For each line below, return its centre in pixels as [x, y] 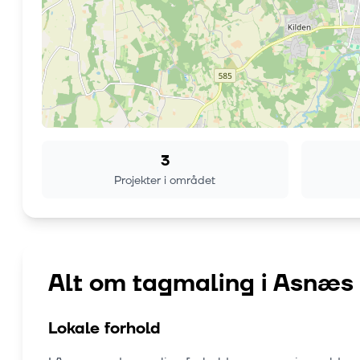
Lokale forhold [104, 329]
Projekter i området [165, 181]
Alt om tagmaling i [161, 284]
